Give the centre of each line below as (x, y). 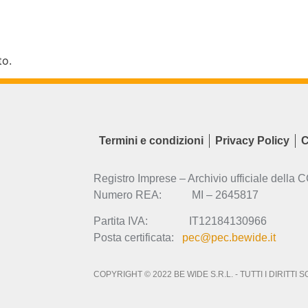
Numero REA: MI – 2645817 (176, 195)
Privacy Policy (252, 140)
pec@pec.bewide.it (229, 238)
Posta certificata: (138, 238)
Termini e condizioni (151, 140)
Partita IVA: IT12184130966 (180, 221)
